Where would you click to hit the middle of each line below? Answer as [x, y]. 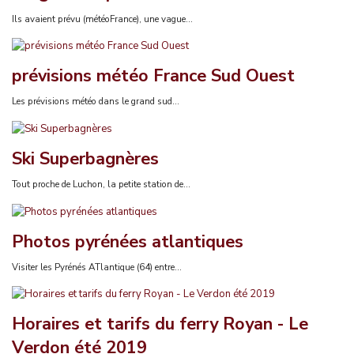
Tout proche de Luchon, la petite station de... [101, 185]
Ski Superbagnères [85, 158]
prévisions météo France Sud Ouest [153, 76]
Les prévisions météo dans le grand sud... [96, 102]
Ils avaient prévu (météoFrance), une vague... [102, 19]
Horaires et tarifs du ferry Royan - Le [160, 324]
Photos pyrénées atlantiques [128, 241]
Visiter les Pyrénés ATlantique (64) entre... [97, 267]
